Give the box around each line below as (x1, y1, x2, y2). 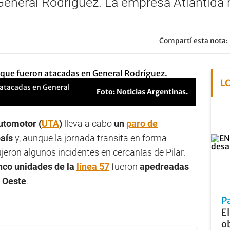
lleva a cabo (62, 118, 112, 129)
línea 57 (76, 161, 109, 172)
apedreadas (140, 161, 189, 172)
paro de (126, 118, 158, 129)
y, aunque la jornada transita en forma (13, 132, 167, 143)
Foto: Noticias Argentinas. (96, 87, 188, 97)
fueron (109, 161, 140, 172)
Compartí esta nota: (159, 36, 228, 45)
